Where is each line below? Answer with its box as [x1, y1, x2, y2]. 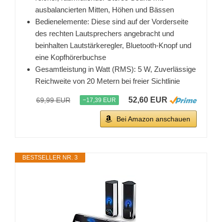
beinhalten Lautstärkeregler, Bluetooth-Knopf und [35, 41, 191, 50]
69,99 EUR [36, 96, 70, 105]
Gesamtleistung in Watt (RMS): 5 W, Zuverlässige [35, 65, 196, 74]
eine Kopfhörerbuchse [35, 53, 106, 62]
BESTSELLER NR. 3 [22, 154, 78, 162]
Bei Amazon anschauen [116, 115, 190, 123]
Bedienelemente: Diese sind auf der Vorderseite [35, 17, 188, 26]
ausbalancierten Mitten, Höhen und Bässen [35, 5, 174, 14]
